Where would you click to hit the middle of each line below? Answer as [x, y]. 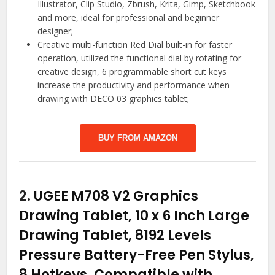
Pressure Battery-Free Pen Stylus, [137, 255]
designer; [56, 31]
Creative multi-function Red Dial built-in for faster [135, 44]
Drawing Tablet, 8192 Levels [115, 235]
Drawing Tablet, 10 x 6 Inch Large [134, 215]
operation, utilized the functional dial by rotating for [140, 58]
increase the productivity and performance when [134, 85]
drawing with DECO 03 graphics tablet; [114, 98]
